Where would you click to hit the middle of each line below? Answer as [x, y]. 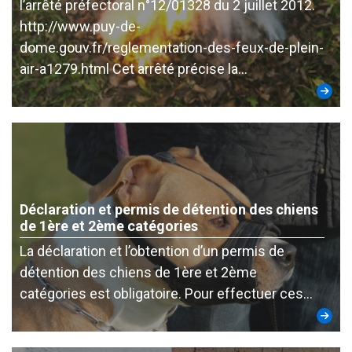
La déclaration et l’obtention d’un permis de [152, 251]
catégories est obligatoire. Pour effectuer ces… [166, 293]
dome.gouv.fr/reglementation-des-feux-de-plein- [172, 48]
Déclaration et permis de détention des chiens [169, 209]
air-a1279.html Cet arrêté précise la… [134, 69]
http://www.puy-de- [80, 26]
